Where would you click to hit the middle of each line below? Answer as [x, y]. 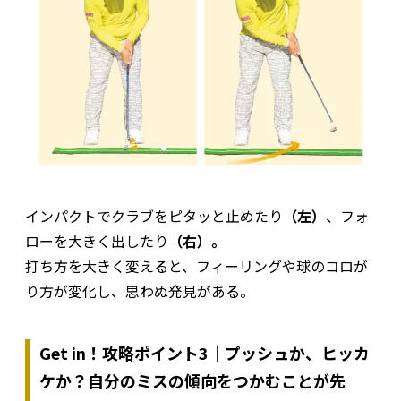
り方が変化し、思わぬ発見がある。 [140, 290]
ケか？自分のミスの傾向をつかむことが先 [192, 380]
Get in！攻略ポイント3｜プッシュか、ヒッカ [205, 352]
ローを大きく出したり [97, 240]
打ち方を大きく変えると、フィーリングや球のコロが [196, 265]
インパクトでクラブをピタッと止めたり [154, 215]
